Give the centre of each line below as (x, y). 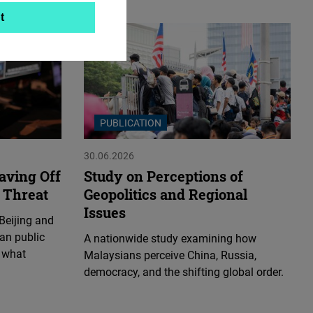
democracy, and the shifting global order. (184, 272)
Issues (105, 213)
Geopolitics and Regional (166, 195)
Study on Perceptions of (163, 176)
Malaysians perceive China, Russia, (170, 255)
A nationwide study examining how (170, 239)
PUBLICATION (131, 123)
